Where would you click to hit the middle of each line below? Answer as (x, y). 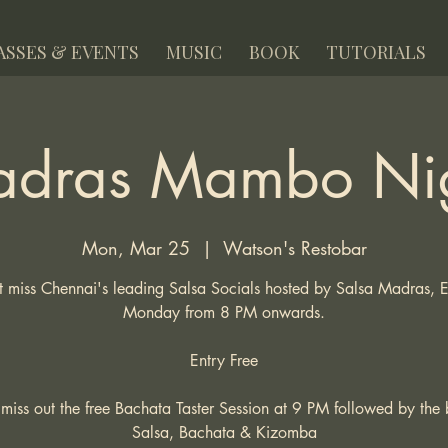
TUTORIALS (376, 52)
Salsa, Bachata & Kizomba (224, 432)
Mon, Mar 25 (135, 248)
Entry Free (224, 360)
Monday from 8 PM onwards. (224, 312)
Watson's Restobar (294, 248)
